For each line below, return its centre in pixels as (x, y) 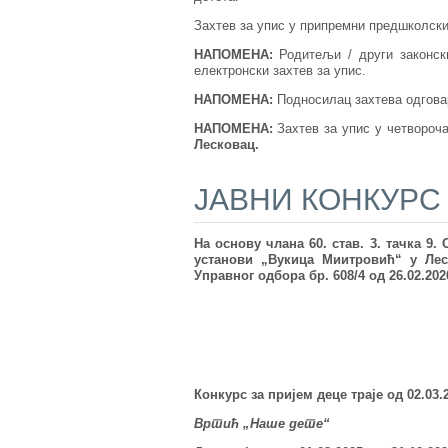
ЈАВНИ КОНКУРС (317, 200)
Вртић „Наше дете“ (261, 424)
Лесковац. (226, 145)
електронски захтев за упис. (279, 71)
